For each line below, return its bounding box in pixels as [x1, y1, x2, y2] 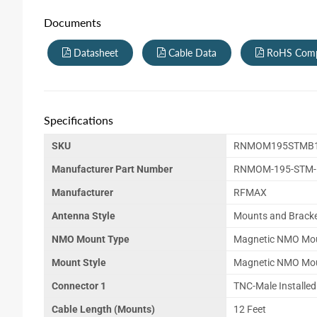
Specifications [44, 113, 113, 127]
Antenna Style [52, 210, 115, 222]
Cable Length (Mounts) [52, 304, 155, 316]
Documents [44, 16, 101, 30]
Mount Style [52, 257, 106, 269]
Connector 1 [52, 280, 106, 292]
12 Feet [234, 304, 266, 316]
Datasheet [71, 47, 118, 59]
